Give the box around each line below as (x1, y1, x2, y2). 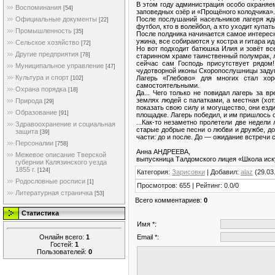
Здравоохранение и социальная (15, 120, 115, 128)
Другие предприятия (15, 50, 79, 58)
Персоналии (15, 139, 53, 147)
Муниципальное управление (15, 62, 104, 69)
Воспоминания (15, 4, 61, 11)
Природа (15, 97, 42, 104)
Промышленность (15, 27, 72, 34)
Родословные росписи (15, 177, 85, 185)
